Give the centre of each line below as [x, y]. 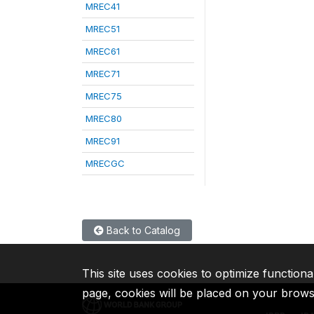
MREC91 [103, 141]
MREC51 [103, 29]
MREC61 [103, 51]
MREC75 [104, 96]
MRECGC [105, 163]
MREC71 [103, 74]
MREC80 [104, 118]
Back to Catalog [142, 230]
